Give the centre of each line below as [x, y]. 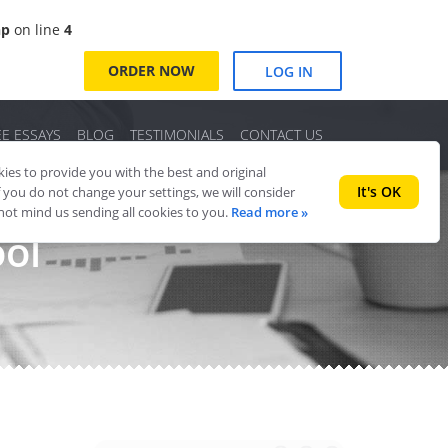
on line [37, 29]
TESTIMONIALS [177, 134]
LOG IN [289, 72]
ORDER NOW [151, 71]
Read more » [269, 212]
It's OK [379, 191]
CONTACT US [281, 134]
